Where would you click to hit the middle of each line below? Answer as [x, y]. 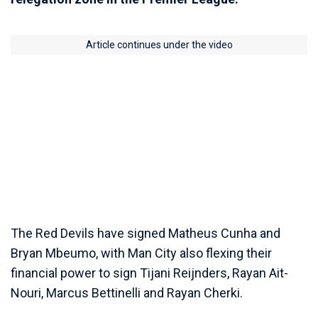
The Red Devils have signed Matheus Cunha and [146, 233]
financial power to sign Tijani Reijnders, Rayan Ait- [149, 273]
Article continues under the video [159, 45]
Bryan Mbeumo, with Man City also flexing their [141, 253]
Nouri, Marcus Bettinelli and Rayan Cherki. [127, 293]
